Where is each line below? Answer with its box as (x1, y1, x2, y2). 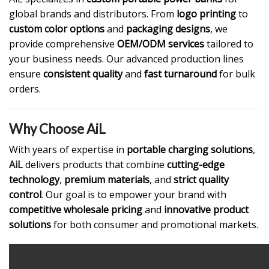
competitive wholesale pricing (9, 202, 142, 216)
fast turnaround (144, 67, 217, 80)
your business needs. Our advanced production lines (9, 52, 244, 65)
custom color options (9, 22, 104, 35)
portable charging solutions (127, 142, 253, 156)
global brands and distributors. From (9, 7, 177, 20)
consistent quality (43, 67, 122, 80)
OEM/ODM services (117, 37, 204, 50)
